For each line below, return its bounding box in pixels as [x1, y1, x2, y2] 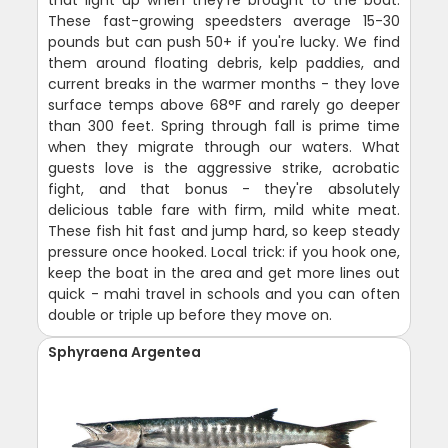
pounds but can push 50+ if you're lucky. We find [48, 31, 400, 52]
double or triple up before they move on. [48, 304, 333, 325]
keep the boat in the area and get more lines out [48, 262, 400, 283]
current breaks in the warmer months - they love [48, 73, 400, 94]
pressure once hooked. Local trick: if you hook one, [48, 241, 400, 262]
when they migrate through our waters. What [48, 136, 400, 157]
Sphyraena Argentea [48, 341, 202, 362]
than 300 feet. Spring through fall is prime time [48, 115, 400, 136]
